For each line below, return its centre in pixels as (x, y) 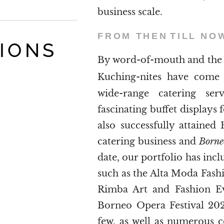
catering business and (148, 141)
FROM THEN (133, 36)
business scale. (131, 12)
